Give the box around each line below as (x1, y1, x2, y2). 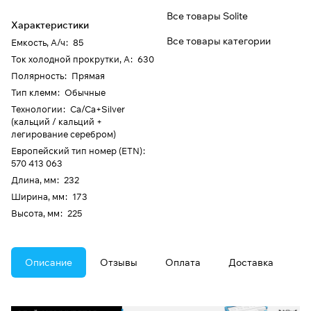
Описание (25, 256, 72, 269)
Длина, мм (11, 174, 56, 186)
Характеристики (11, 19, 89, 32)
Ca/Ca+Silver (70, 103, 125, 115)
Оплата (165, 256, 201, 269)
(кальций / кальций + (11, 116, 102, 128)
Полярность (11, 70, 64, 82)
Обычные (65, 87, 106, 99)
